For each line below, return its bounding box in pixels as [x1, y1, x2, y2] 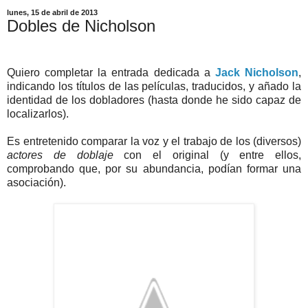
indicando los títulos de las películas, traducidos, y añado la [7, 80, 301, 93]
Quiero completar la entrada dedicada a [7, 67, 215, 79]
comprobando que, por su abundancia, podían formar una [7, 163, 301, 175]
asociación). [7, 177, 66, 189]
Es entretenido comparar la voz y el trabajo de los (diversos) [7, 135, 301, 148]
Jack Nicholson [214, 67, 299, 79]
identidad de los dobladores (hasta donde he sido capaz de [7, 94, 301, 107]
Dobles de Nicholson [7, 16, 155, 36]
